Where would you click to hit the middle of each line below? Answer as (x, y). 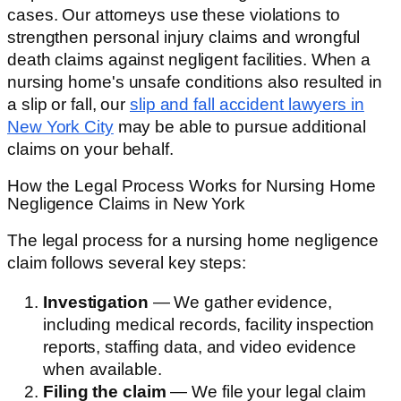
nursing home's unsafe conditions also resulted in (195, 82)
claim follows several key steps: (127, 263)
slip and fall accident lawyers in (247, 105)
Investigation (96, 302)
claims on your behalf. (90, 149)
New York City (60, 127)
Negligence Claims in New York (127, 203)
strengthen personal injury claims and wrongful (184, 38)
